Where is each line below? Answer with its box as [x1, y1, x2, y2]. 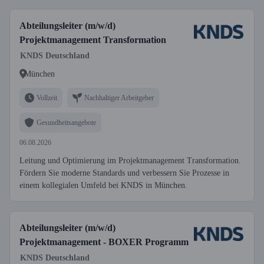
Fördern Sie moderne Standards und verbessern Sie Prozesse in [19, 169, 229, 177]
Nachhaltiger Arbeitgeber [84, 93, 154, 102]
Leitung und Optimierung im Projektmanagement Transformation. [19, 156, 241, 165]
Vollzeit [37, 93, 57, 102]
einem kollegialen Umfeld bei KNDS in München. [19, 181, 187, 190]
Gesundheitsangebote [37, 118, 96, 127]
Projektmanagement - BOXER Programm [19, 237, 189, 247]
